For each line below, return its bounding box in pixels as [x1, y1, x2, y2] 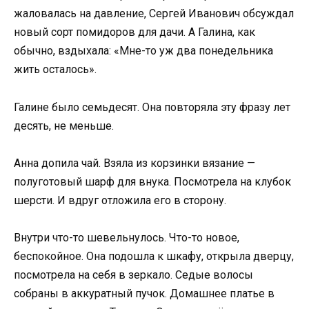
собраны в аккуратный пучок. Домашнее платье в [14, 287, 275, 300]
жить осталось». [14, 63, 97, 77]
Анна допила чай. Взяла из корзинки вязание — [14, 156, 255, 170]
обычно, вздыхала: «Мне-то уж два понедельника [14, 44, 273, 58]
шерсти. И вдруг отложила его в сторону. [14, 193, 226, 207]
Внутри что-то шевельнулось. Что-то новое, [14, 231, 239, 244]
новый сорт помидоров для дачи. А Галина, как [14, 26, 255, 39]
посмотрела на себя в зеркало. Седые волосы [14, 268, 253, 281]
